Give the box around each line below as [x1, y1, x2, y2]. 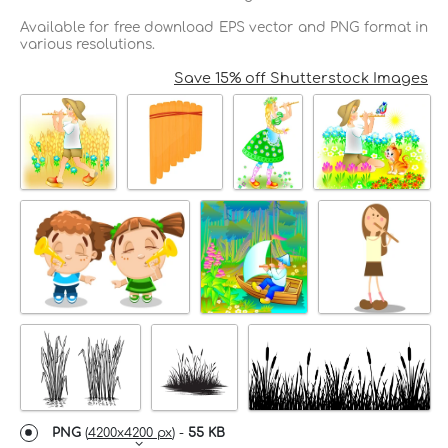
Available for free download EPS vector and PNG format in [20, 19, 428, 35]
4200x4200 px [88, 425, 172, 440]
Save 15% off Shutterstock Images [174, 69, 428, 86]
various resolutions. [20, 36, 155, 52]
